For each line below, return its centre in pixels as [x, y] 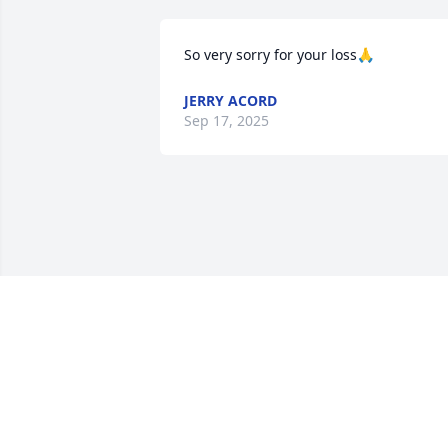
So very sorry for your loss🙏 [279, 55]
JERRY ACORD [230, 101]
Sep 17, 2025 [226, 121]
